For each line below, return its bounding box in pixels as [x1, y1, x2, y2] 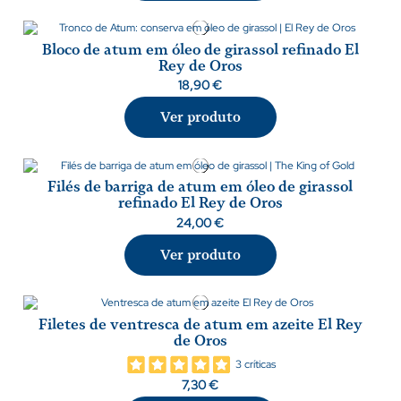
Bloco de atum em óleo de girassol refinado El [41, 40, 359, 58]
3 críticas [235, 357, 276, 372]
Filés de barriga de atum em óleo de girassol [47, 178, 354, 196]
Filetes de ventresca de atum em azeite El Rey [38, 315, 363, 333]
